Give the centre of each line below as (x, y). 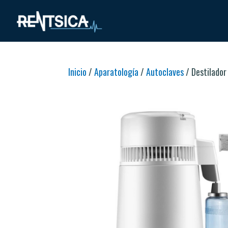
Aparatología (117, 72)
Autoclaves (165, 72)
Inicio (78, 72)
